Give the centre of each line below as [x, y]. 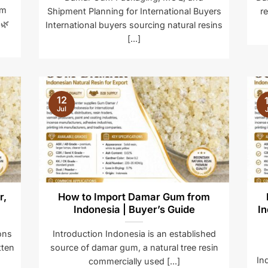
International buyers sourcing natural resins [134, 25]
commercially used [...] [134, 261]
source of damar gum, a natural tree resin [134, 247]
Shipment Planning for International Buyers [134, 11]
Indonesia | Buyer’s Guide [134, 209]
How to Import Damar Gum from [134, 197]
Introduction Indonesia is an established [134, 233]
